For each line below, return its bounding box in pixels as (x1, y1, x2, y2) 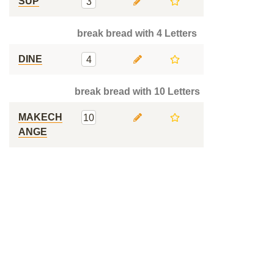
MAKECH (18, 112, 62, 122)
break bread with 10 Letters (74, 86, 200, 97)
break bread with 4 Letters (77, 28, 197, 39)
